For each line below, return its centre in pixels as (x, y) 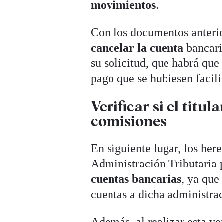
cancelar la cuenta (137, 47)
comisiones (129, 121)
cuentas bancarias (136, 179)
